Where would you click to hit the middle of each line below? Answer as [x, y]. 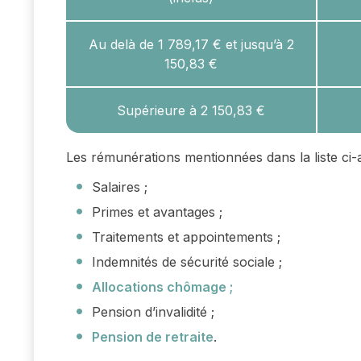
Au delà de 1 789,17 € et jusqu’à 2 [191, 45]
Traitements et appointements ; [186, 237]
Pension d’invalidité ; [153, 312]
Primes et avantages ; [157, 212]
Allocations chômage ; [162, 287]
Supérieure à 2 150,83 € [191, 111]
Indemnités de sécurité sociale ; [187, 262]
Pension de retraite [153, 337]
